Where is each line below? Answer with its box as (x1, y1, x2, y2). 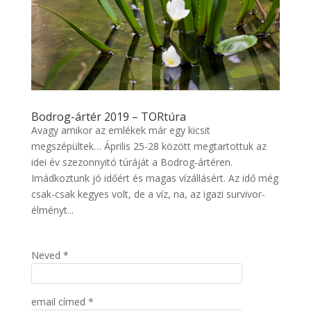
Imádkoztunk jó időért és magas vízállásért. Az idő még (31, 171, 278, 185)
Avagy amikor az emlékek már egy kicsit (31, 124, 210, 137)
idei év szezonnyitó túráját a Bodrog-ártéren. (31, 155, 233, 169)
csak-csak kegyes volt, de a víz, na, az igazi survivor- (31, 187, 265, 201)
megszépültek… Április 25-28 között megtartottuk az (31, 140, 267, 153)
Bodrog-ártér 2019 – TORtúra (31, 109, 186, 125)
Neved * (31, 249, 69, 262)
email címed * (31, 295, 94, 309)
